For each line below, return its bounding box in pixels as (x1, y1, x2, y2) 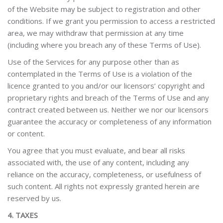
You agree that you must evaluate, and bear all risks (7, 145, 185, 155)
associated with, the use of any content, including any (7, 157, 189, 167)
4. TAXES (7, 210, 38, 220)
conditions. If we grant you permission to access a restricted (7, 16, 215, 26)
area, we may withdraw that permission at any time (7, 28, 184, 38)
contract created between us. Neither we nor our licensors (7, 105, 209, 114)
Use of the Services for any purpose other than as (7, 57, 179, 67)
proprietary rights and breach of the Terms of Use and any (7, 93, 209, 103)
